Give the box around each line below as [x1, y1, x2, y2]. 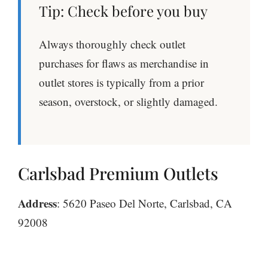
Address [18, 195, 57, 212]
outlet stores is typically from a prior [39, 74, 204, 90]
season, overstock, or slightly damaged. [39, 93, 218, 109]
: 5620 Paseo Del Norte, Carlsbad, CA [57, 196, 232, 211]
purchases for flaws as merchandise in [39, 55, 209, 71]
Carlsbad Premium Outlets [18, 162, 218, 185]
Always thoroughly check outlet [39, 36, 185, 51]
